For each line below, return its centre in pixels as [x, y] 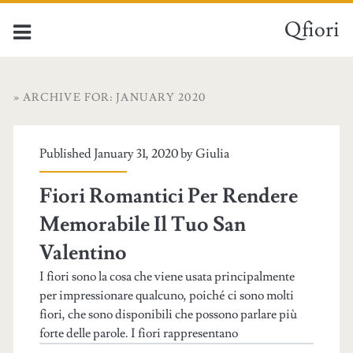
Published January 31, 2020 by [117, 154]
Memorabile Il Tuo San [142, 225]
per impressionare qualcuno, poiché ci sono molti [166, 295]
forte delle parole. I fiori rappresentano [138, 333]
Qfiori [312, 30]
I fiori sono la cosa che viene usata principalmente [167, 277]
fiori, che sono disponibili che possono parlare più [168, 314]
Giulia [212, 154]
